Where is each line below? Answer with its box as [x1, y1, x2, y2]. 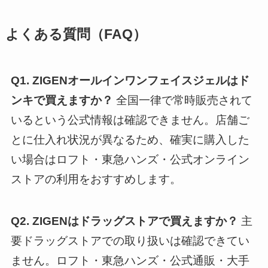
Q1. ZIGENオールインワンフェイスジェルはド [10, 74, 249, 87]
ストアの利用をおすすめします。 [10, 172, 181, 185]
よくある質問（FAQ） [5, 26, 147, 42]
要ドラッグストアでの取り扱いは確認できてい [10, 234, 249, 248]
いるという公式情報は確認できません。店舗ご [10, 113, 249, 126]
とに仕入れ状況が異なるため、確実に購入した [10, 133, 249, 146]
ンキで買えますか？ [10, 93, 113, 106]
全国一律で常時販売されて [112, 93, 252, 106]
